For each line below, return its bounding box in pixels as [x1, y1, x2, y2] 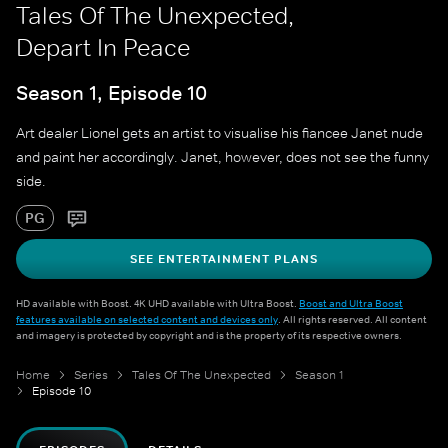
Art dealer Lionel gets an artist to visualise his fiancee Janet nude [16, 124, 423, 143]
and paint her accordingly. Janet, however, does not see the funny [16, 148, 429, 167]
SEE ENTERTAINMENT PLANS [130, 251, 318, 268]
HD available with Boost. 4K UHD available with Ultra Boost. [16, 296, 299, 311]
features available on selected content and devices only [16, 312, 278, 327]
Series [74, 367, 108, 384]
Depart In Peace [16, 33, 190, 62]
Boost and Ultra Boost [299, 296, 403, 311]
